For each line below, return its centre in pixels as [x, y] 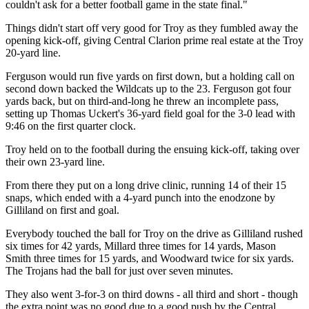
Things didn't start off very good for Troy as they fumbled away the [152, 28]
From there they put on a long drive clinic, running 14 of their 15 [146, 185]
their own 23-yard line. [55, 161]
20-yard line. [33, 52]
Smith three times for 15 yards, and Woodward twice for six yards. [150, 258]
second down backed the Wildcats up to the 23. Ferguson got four [148, 88]
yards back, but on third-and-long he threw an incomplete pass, [142, 101]
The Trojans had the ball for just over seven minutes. [119, 270]
